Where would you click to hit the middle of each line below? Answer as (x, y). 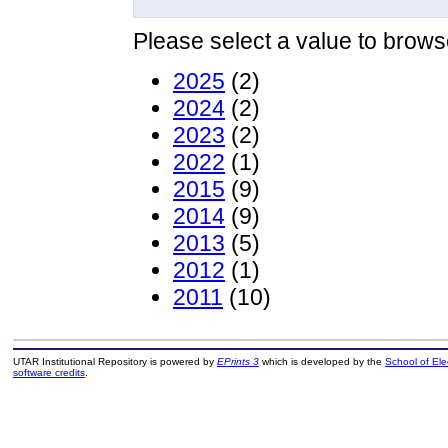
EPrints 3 (237, 362)
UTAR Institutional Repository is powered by (114, 362)
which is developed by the (321, 362)
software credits (48, 373)
